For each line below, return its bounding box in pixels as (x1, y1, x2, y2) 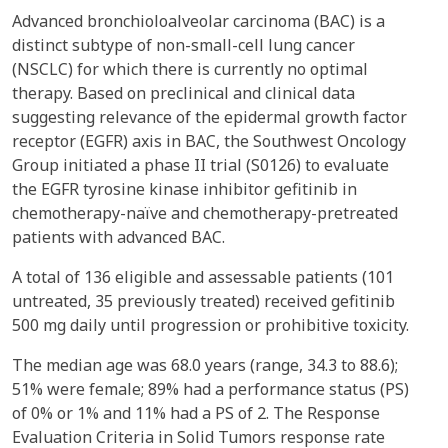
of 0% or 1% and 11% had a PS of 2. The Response (12, 402, 380, 424)
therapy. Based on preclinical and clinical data (12, 82, 355, 104)
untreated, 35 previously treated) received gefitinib (12, 290, 395, 312)
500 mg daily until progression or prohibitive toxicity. (12, 314, 409, 336)
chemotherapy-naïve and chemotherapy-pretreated (12, 202, 398, 224)
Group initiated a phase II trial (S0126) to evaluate (12, 154, 389, 176)
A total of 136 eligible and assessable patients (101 (12, 266, 394, 288)
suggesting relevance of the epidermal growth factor (12, 106, 407, 128)
